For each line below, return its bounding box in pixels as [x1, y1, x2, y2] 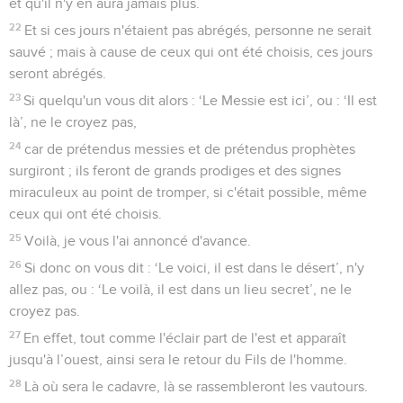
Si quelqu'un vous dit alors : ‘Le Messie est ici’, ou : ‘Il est [23, 94, 378, 109]
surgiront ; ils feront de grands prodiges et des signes [9, 164, 341, 179]
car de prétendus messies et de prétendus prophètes [24, 142, 356, 157]
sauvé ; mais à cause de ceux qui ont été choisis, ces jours [9, 45, 372, 60]
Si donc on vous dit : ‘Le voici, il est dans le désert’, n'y [24, 261, 365, 276]
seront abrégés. [9, 67, 106, 82]
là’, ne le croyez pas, [9, 115, 137, 130]
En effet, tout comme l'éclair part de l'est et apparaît [23, 331, 347, 346]
